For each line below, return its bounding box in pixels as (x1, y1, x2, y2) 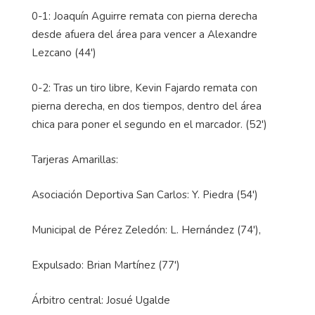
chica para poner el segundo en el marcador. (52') (32, 117, 270, 132)
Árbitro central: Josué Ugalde (32, 293, 170, 308)
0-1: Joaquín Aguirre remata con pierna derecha (32, 9, 257, 24)
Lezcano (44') (32, 46, 99, 60)
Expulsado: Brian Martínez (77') (32, 258, 180, 273)
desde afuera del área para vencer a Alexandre (32, 27, 257, 42)
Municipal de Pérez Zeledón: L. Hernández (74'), (32, 223, 261, 238)
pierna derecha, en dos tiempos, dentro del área (32, 99, 262, 114)
